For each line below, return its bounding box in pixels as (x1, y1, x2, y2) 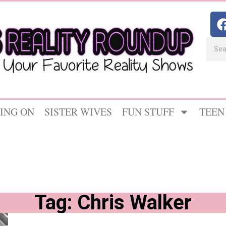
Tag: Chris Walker (34, 190, 192, 214)
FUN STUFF (122, 105, 174, 119)
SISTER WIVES (44, 105, 112, 119)
